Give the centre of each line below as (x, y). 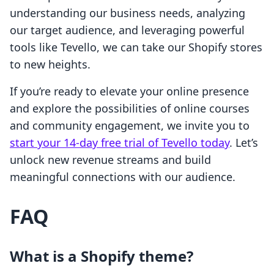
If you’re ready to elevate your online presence (129, 91)
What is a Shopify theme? (102, 256)
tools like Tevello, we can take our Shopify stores (136, 47)
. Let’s (244, 143)
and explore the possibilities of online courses (130, 109)
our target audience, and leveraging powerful (127, 30)
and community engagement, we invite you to (130, 126)
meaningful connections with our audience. (123, 177)
